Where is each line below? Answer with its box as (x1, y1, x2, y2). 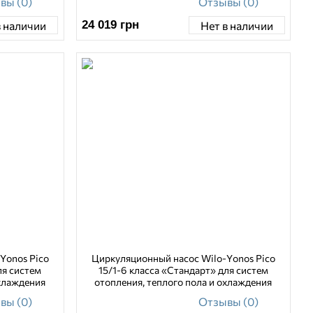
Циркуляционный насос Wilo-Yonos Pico (91, 252, 275, 265)
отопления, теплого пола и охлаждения (94, 276, 272, 289)
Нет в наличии (200, 18, 273, 32)
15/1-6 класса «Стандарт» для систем (98, 264, 268, 277)
